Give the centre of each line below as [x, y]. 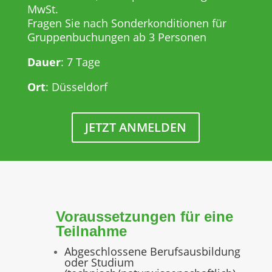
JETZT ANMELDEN [136, 127]
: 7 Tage [80, 62]
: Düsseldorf [76, 87]
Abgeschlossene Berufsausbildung [152, 252]
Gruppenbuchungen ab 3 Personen [117, 37]
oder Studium [99, 263]
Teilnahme [91, 231]
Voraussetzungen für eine [144, 217]
